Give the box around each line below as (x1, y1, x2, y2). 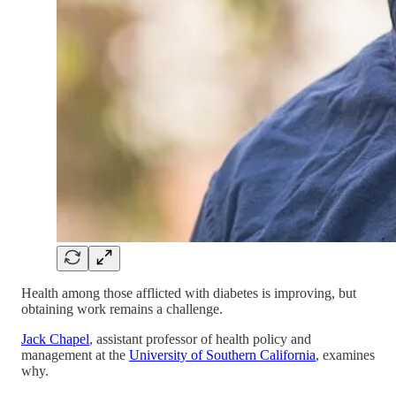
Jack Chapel (21, 331, 89, 346)
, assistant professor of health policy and (89, 331, 311, 346)
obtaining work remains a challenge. (21, 301, 223, 316)
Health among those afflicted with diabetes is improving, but (21, 285, 356, 301)
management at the (21, 346, 129, 362)
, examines (316, 346, 375, 362)
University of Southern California (129, 346, 316, 362)
